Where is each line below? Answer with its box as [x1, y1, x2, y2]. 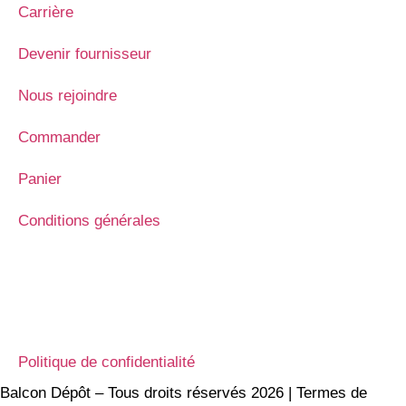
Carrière [18, 3, 73, 21]
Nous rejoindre [18, 86, 117, 104]
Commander [18, 128, 101, 146]
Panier [18, 169, 62, 188]
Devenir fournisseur [18, 44, 151, 63]
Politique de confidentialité [18, 353, 195, 371]
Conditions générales [18, 211, 160, 229]
